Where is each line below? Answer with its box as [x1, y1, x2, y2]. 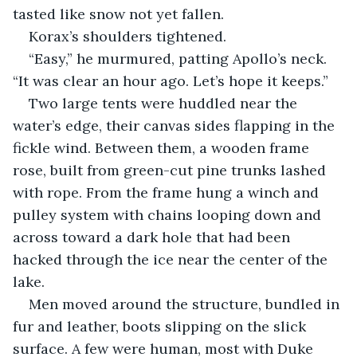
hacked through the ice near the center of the [13, 249, 331, 269]
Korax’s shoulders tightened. [29, 26, 226, 45]
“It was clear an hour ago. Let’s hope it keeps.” [13, 71, 328, 90]
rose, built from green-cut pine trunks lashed [13, 160, 330, 179]
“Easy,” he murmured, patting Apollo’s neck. [29, 49, 331, 68]
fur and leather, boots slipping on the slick [13, 316, 310, 335]
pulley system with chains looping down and [13, 205, 325, 224]
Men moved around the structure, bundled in [29, 294, 343, 313]
